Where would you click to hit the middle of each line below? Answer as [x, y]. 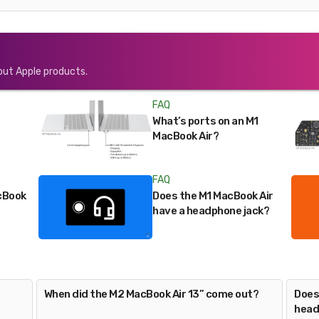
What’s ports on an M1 [205, 121]
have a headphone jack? [211, 211]
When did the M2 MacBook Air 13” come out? [151, 294]
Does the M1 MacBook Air [213, 196]
